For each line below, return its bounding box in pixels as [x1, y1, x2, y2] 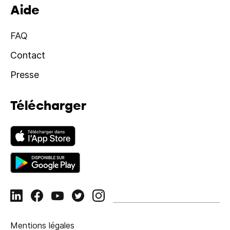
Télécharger [10, 97, 86, 113]
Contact [10, 50, 45, 61]
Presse [10, 69, 39, 80]
